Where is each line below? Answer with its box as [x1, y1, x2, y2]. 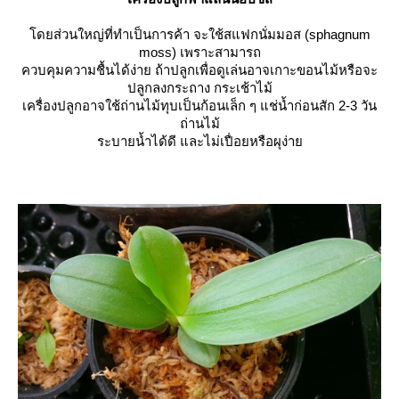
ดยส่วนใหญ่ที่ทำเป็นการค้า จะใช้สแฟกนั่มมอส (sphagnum [28, 26, 370, 42]
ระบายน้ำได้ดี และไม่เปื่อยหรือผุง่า [96, 133, 303, 149]
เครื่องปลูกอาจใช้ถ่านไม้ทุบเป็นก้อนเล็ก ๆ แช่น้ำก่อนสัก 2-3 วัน [22, 97, 377, 113]
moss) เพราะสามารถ [138, 44, 261, 60]
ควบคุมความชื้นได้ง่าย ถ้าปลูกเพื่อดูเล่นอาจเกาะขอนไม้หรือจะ [21, 61, 378, 77]
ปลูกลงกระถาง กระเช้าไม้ [126, 79, 273, 95]
